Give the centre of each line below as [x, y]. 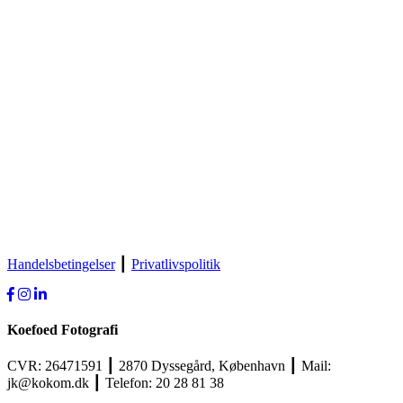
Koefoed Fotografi [63, 330]
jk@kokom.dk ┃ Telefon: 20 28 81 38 [116, 383]
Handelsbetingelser [61, 264]
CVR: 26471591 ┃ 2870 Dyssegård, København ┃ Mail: [169, 366]
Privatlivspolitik [176, 264]
